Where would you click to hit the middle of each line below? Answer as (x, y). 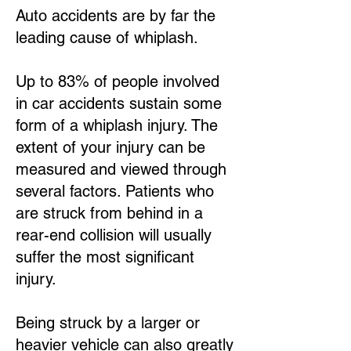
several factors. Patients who (115, 191)
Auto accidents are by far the (116, 16)
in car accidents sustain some (119, 103)
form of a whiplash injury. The (117, 125)
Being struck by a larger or (108, 323)
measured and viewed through (121, 169)
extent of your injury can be (110, 147)
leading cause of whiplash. (107, 38)
